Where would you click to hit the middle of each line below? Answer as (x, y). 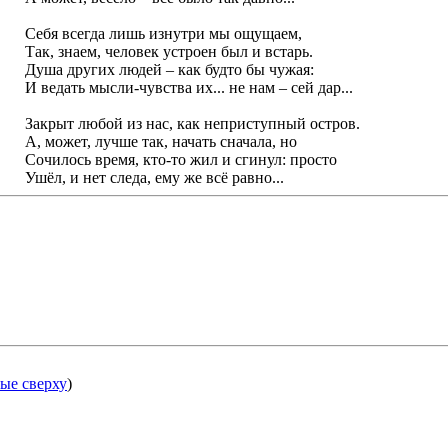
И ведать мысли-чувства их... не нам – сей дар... (188, 88)
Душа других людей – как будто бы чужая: (169, 70)
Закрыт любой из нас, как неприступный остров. (192, 124)
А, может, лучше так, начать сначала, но (160, 142)
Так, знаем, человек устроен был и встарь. (168, 52)
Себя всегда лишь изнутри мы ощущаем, (163, 34)
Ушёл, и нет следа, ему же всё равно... (154, 178)
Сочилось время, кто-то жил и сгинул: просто (180, 160)
